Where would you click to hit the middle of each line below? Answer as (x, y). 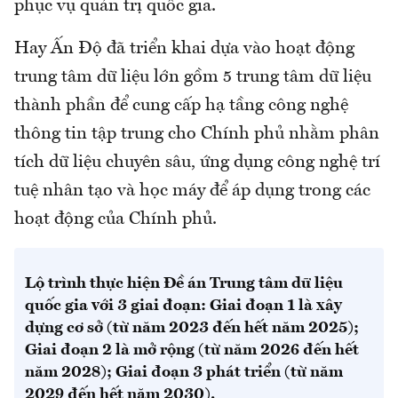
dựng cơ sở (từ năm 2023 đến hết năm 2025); (192, 327)
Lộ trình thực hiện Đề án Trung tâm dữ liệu (184, 283)
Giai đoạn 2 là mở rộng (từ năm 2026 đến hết (192, 350)
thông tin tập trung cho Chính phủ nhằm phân (197, 134)
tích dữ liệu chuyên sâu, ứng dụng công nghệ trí (197, 162)
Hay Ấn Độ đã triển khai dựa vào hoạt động (184, 48)
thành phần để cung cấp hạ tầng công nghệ (181, 105)
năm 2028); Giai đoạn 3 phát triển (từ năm (184, 372)
